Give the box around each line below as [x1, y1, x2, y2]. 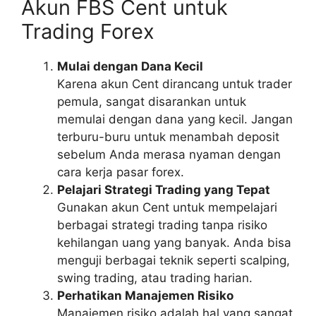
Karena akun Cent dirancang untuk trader [57, 77, 292, 91]
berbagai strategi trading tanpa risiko [57, 218, 267, 232]
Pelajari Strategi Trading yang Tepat [57, 183, 270, 197]
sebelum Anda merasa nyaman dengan [57, 147, 281, 162]
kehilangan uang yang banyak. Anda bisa [57, 236, 291, 250]
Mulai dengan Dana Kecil [57, 59, 203, 73]
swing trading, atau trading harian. [57, 271, 253, 285]
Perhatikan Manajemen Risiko [57, 288, 233, 303]
